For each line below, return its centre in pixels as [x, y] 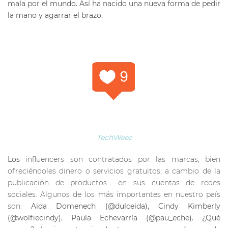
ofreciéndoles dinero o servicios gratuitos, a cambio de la [114, 171]
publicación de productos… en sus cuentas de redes [114, 182]
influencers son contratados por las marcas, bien [123, 159]
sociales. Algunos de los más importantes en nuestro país [114, 194]
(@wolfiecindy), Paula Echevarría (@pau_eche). [105, 218]
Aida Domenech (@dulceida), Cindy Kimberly [126, 206]
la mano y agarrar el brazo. [55, 16]
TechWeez [114, 137]
